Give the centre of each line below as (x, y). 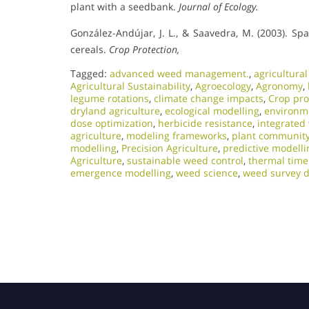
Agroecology (223, 86)
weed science (207, 172)
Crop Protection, (144, 49)
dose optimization (112, 123)
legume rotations (110, 98)
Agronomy (279, 86)
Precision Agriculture (170, 148)
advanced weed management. (179, 73)
